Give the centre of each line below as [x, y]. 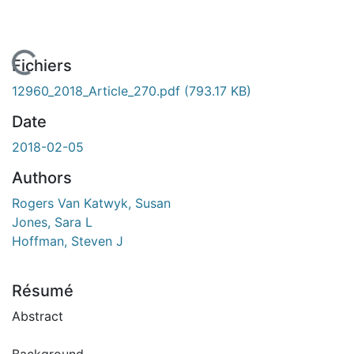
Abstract [38, 316]
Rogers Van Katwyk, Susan [91, 203]
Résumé [43, 290]
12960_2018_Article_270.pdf [98, 90]
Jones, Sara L [52, 222]
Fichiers [42, 65]
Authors [42, 177]
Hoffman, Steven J [68, 241]
